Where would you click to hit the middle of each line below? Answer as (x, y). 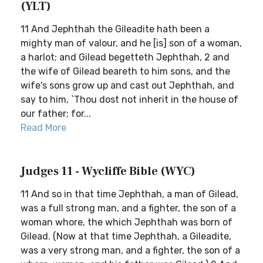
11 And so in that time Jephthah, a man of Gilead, (129, 194)
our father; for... (56, 114)
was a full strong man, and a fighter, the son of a (128, 208)
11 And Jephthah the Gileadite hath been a (115, 29)
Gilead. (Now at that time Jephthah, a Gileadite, (126, 236)
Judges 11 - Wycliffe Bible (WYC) (108, 171)
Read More (43, 128)
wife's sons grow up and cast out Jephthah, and (127, 85)
